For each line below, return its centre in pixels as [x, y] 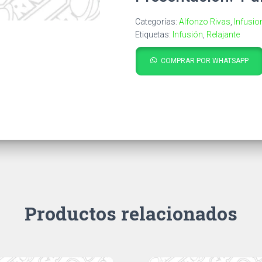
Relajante [223, 35]
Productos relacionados [131, 213]
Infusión [188, 35]
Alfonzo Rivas [205, 22]
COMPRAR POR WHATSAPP [204, 61]
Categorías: [157, 22]
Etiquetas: [154, 35]
